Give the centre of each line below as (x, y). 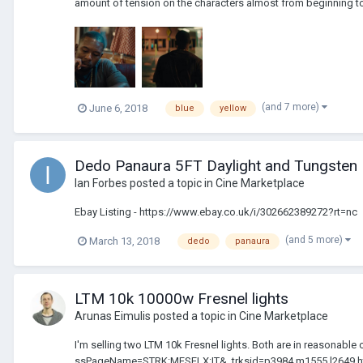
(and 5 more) (315, 239)
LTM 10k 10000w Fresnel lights (181, 298)
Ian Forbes (101, 184)
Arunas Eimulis (113, 316)
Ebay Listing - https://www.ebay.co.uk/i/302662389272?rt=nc (216, 212)
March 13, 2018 (124, 241)
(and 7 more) (292, 107)
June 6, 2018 (118, 109)
